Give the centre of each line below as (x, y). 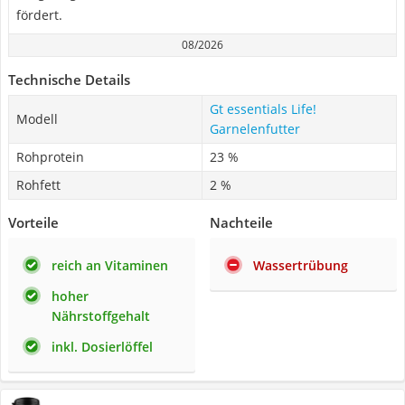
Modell (37, 119)
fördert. (39, 15)
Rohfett (38, 185)
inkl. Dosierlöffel (102, 347)
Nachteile (241, 222)
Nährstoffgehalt (101, 316)
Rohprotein (50, 157)
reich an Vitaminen (110, 265)
